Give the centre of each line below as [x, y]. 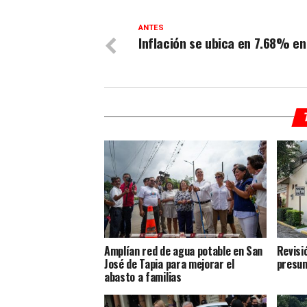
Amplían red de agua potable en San [184, 250]
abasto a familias [143, 277]
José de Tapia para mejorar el [169, 263]
